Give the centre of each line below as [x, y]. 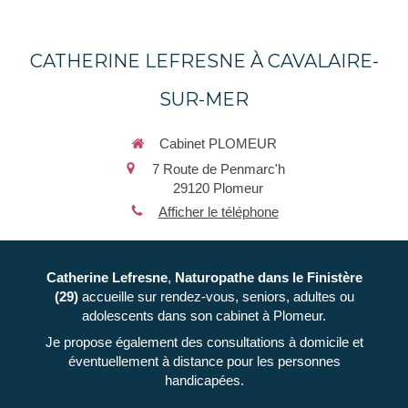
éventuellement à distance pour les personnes [204, 362]
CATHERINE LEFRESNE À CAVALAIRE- [204, 61]
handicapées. [204, 381]
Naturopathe [216, 278]
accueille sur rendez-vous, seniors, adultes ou [218, 297]
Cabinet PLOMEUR [218, 144]
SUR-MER [204, 100]
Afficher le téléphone [218, 211]
